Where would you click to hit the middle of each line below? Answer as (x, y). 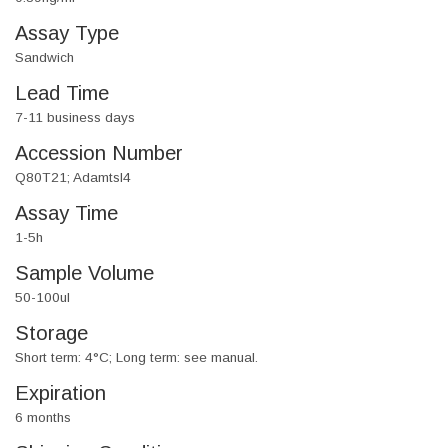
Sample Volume (84, 273)
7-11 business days (75, 118)
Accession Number (99, 153)
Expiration (60, 393)
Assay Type (67, 33)
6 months (43, 418)
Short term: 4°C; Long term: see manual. (136, 358)
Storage (51, 333)
